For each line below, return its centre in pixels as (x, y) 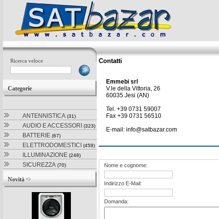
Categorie (21, 88)
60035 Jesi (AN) (128, 95)
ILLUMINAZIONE (45, 155)
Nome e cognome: (126, 165)
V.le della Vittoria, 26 (133, 88)
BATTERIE (36, 135)
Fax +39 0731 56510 (134, 116)
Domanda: (116, 201)
